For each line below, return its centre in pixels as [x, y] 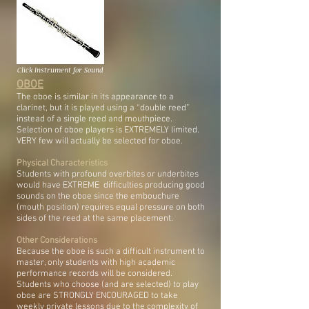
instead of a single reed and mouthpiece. [94, 119]
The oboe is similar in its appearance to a [95, 97]
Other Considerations [57, 241]
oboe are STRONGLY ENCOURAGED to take [97, 296]
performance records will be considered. [94, 274]
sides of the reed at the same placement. [95, 219]
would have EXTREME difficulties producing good [111, 186]
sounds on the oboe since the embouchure [98, 197]
